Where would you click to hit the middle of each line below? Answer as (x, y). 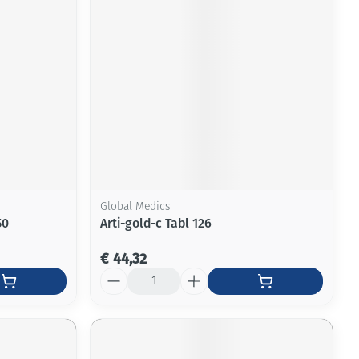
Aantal (119, 274)
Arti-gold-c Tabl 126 (156, 223)
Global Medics (135, 207)
